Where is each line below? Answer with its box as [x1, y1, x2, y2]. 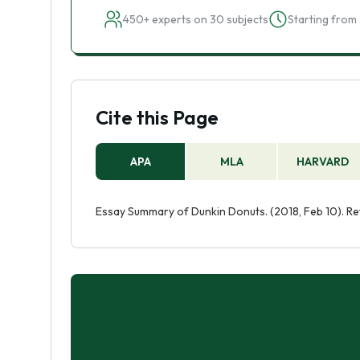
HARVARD [297, 154, 350, 169]
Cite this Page [96, 105, 219, 129]
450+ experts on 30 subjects [123, 12, 268, 27]
